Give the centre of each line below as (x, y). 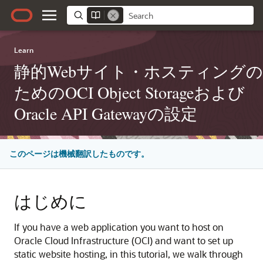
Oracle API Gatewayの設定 (106, 113)
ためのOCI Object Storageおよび (129, 92)
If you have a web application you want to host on (119, 227)
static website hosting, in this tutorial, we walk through (129, 254)
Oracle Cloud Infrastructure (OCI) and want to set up (124, 240)
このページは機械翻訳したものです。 (79, 154)
